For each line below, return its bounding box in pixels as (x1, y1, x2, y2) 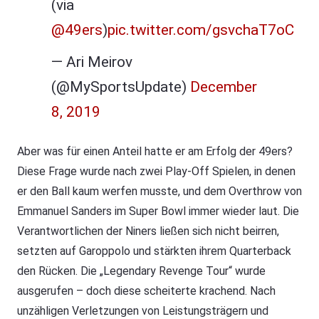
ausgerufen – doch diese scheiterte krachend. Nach (17, 284, 276, 298)
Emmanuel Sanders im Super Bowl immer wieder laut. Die (17, 204, 299, 219)
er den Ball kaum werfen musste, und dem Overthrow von (17, 184, 302, 199)
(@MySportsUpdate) (51, 78, 190, 96)
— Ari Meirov (51, 53, 132, 71)
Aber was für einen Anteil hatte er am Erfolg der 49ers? (17, 145, 293, 159)
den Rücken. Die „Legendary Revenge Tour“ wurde (17, 264, 266, 278)
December (190, 78, 257, 96)
